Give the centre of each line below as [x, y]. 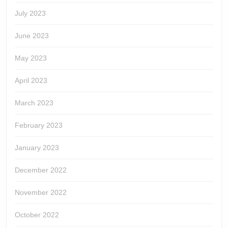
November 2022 [41, 192]
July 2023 [30, 13]
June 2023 [32, 35]
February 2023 [39, 125]
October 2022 [37, 215]
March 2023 [34, 103]
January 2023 [37, 147]
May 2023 [31, 58]
